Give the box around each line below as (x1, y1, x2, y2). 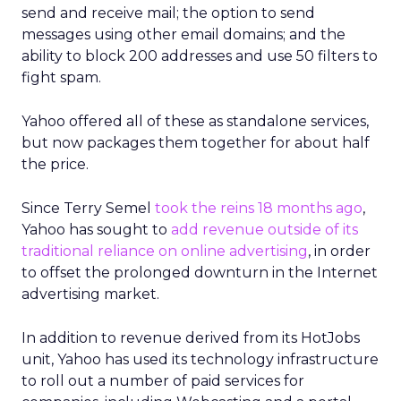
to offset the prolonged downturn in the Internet (21, 264, 378, 281)
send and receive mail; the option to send (21, 4, 315, 21)
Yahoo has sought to (21, 221, 171, 238)
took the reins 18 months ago (155, 200, 363, 217)
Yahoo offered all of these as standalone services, (21, 113, 369, 130)
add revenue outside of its (171, 221, 358, 238)
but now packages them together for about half (21, 134, 370, 151)
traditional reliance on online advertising (21, 243, 308, 260)
